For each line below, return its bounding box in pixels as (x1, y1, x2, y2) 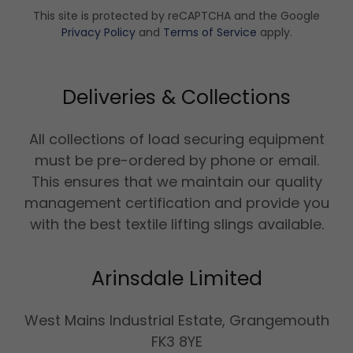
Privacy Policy (61, 24, 136, 40)
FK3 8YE (150, 331, 203, 351)
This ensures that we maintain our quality (31, 171, 322, 191)
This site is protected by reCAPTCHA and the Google (33, 7, 320, 24)
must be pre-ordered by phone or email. (34, 150, 319, 170)
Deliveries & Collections (62, 83, 291, 111)
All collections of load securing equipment (28, 128, 325, 149)
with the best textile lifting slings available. (29, 214, 324, 234)
